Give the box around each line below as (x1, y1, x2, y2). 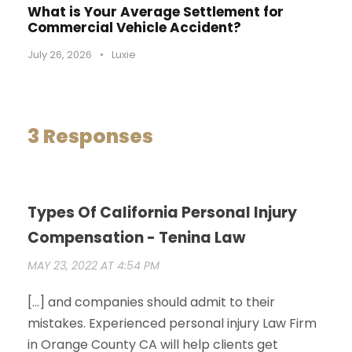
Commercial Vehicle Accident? (27, 18, 241, 38)
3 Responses (27, 123, 153, 151)
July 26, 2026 (27, 47, 92, 63)
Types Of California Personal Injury (27, 202, 297, 224)
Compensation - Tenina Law (27, 227, 245, 249)
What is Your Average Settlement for (27, 2, 284, 22)
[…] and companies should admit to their (27, 293, 275, 312)
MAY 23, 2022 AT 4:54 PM (27, 258, 159, 274)
